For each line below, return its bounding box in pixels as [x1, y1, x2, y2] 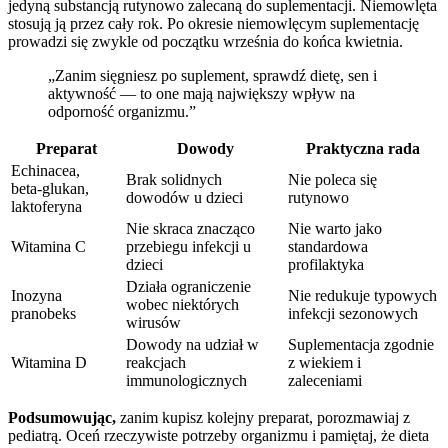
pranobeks [11, 304, 76, 322]
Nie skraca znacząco [126, 219, 255, 237]
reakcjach [126, 353, 186, 371]
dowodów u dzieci [126, 188, 243, 206]
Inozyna [11, 286, 62, 304]
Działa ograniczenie [126, 277, 251, 295]
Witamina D [11, 353, 87, 371]
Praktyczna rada [305, 139, 420, 157]
